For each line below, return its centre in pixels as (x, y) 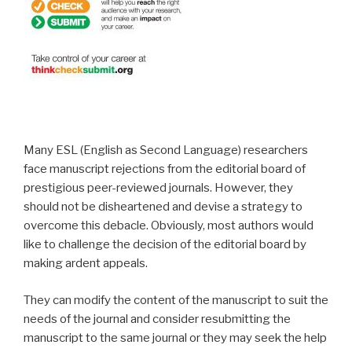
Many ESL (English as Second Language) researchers (166, 150)
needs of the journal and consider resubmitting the (157, 319)
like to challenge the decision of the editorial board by (165, 245)
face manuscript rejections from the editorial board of (165, 169)
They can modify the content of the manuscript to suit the (176, 300)
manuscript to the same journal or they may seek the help (175, 337)
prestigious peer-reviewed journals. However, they (158, 188)
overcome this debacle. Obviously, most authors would (169, 226)
